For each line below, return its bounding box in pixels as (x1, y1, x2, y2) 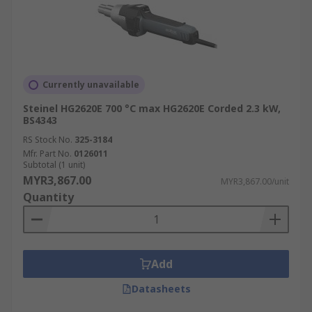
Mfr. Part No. (23, 148, 72, 159)
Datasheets (131, 282, 191, 295)
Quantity (23, 189, 74, 205)
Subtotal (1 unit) (23, 159, 85, 171)
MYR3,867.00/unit (221, 175, 289, 187)
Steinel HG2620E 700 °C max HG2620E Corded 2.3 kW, (23, 102, 281, 115)
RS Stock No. (23, 134, 72, 146)
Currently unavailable (42, 79, 139, 91)
